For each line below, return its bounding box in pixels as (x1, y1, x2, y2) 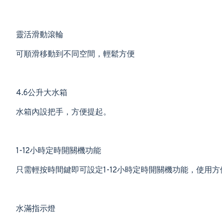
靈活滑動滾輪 (16, 30, 63, 40)
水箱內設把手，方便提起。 (16, 108, 111, 117)
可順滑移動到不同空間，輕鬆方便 (16, 50, 135, 59)
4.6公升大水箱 (16, 88, 67, 98)
